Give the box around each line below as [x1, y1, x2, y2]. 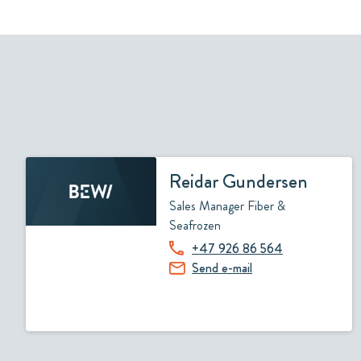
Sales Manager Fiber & [169, 197, 286, 215]
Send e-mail [192, 258, 253, 277]
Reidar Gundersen [169, 168, 309, 195]
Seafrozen [169, 216, 222, 234]
